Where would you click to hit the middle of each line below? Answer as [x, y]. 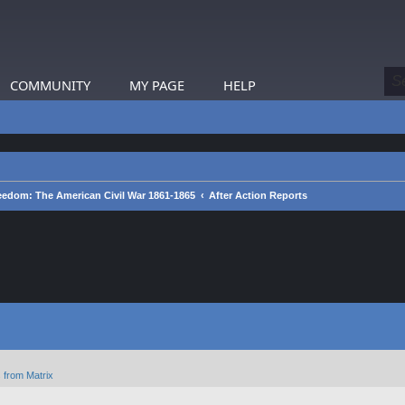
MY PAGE [157, 85]
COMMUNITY [50, 85]
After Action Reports [258, 195]
